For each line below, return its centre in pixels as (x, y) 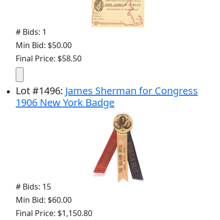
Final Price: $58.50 (49, 59)
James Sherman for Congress (132, 91)
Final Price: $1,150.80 (54, 213)
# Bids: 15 (33, 187)
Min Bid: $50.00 (44, 45)
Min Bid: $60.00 (44, 200)
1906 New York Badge (65, 103)
